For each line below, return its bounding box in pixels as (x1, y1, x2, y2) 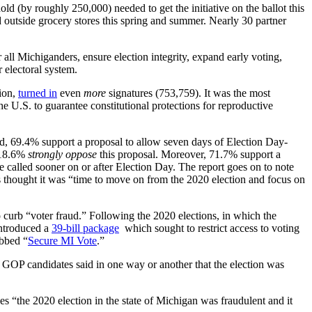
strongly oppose (28, 148, 97, 160)
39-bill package (52, 221, 119, 234)
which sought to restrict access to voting (119, 221, 299, 234)
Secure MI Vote (28, 234, 97, 247)
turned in (18, 86, 57, 99)
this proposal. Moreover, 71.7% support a (97, 148, 281, 160)
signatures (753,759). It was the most (106, 86, 270, 99)
